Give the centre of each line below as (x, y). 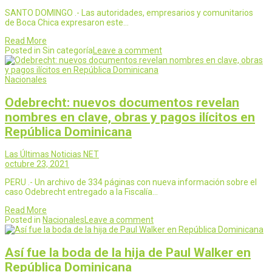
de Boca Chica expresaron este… (67, 23)
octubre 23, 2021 (37, 164)
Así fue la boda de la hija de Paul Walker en (128, 252)
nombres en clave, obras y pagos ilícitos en (130, 117)
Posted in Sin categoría (49, 51)
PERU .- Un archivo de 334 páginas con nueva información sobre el (131, 182)
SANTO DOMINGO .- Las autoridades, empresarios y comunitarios (129, 13)
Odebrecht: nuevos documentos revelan (122, 102)
